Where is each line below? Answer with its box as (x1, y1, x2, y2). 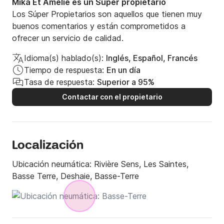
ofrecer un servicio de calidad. (12, 33, 123, 43)
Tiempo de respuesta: (24, 65, 104, 75)
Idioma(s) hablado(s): (24, 53, 103, 63)
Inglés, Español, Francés (106, 53, 197, 63)
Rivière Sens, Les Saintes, (94, 159, 188, 169)
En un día (106, 65, 140, 75)
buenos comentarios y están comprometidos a (12, 21, 185, 31)
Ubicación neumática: (12, 159, 94, 169)
